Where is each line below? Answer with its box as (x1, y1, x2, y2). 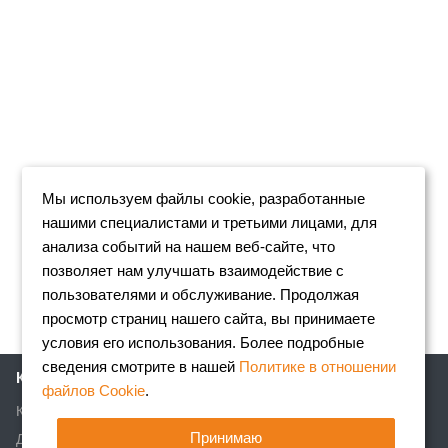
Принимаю (190, 429, 263, 446)
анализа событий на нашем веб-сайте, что (42, 238, 336, 255)
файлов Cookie (42, 382, 146, 399)
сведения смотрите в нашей (42, 358, 240, 375)
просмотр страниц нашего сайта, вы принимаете (42, 310, 376, 327)
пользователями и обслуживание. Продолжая (42, 286, 360, 303)
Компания (16, 369, 89, 386)
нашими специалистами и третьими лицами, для (42, 214, 378, 231)
